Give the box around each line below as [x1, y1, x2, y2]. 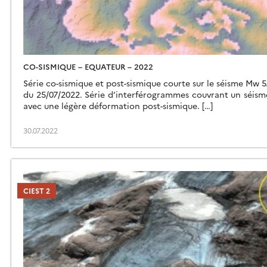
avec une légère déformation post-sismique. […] [23, 100, 213, 112]
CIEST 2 [23, 185, 50, 196]
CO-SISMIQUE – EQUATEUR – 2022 [23, 61, 153, 72]
